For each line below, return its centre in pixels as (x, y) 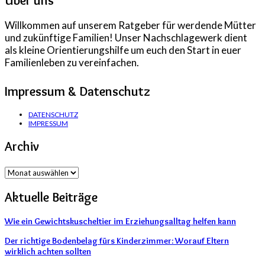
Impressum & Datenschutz (77, 91)
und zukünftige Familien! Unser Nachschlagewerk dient (126, 37)
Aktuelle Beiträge (51, 197)
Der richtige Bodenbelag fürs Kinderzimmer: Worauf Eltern (117, 241)
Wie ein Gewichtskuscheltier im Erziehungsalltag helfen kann (120, 222)
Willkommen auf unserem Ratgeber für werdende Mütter (130, 25)
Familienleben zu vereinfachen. (72, 62)
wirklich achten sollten (48, 252)
